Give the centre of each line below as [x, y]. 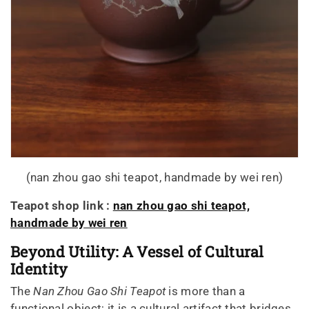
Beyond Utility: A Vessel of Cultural [137, 252]
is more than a [207, 291]
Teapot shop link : [62, 206]
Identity [39, 269]
